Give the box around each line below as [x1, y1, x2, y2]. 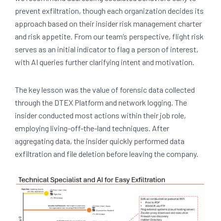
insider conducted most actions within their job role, [15, 110, 186, 120]
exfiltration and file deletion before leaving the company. [15, 149, 198, 159]
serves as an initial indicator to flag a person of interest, [15, 44, 198, 54]
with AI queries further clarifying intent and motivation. [15, 57, 194, 67]
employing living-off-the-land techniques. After [15, 123, 169, 133]
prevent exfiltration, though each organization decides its [15, 6, 204, 16]
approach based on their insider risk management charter [15, 19, 202, 29]
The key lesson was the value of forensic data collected [15, 85, 195, 95]
